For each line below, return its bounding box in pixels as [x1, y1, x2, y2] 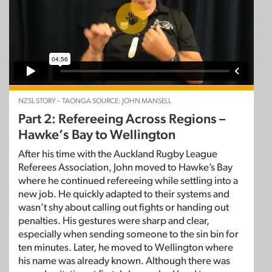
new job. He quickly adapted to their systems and [18, 189, 229, 200]
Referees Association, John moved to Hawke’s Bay [18, 162, 233, 173]
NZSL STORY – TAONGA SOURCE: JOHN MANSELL [18, 97, 171, 105]
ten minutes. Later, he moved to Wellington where [18, 242, 233, 253]
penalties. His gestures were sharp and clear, [18, 216, 209, 226]
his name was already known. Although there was [18, 256, 230, 267]
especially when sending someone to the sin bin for [18, 229, 239, 240]
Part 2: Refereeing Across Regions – [18, 112, 225, 126]
